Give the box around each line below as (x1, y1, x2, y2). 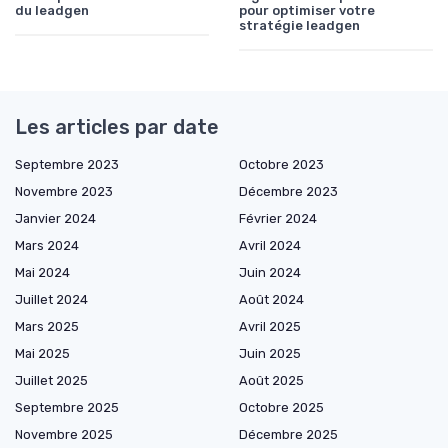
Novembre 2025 (15, 426, 113, 442)
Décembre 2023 (239, 183, 338, 199)
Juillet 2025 (15, 372, 88, 388)
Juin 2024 (239, 264, 301, 280)
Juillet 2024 (15, 291, 88, 307)
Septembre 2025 (15, 399, 119, 415)
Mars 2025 (15, 318, 79, 334)
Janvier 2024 (15, 210, 96, 226)
